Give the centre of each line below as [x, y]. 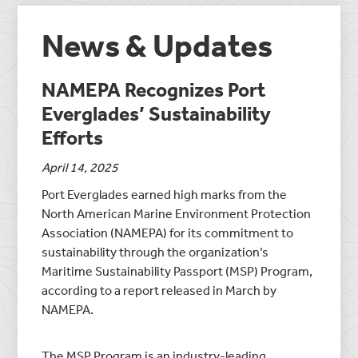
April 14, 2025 [80, 167]
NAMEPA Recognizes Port [154, 89]
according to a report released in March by [159, 290]
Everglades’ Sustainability [157, 113]
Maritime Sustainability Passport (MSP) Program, [177, 270]
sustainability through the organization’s [155, 251]
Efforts [73, 137]
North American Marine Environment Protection [177, 213]
